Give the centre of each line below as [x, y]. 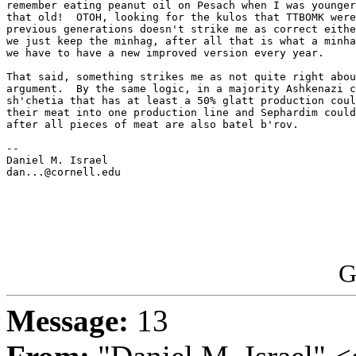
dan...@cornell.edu [64, 172]
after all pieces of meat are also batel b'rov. [153, 125]
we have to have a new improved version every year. [165, 53]
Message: [68, 321]
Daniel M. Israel [57, 161]
